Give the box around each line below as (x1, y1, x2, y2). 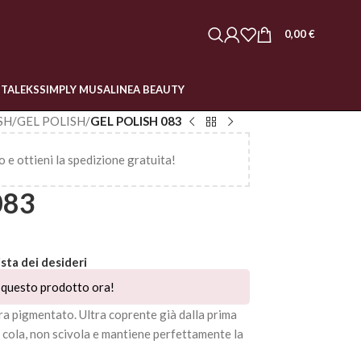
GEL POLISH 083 (90, 114, 182, 128)
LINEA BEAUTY (110, 83, 185, 96)
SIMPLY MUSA (39, 83, 110, 96)
